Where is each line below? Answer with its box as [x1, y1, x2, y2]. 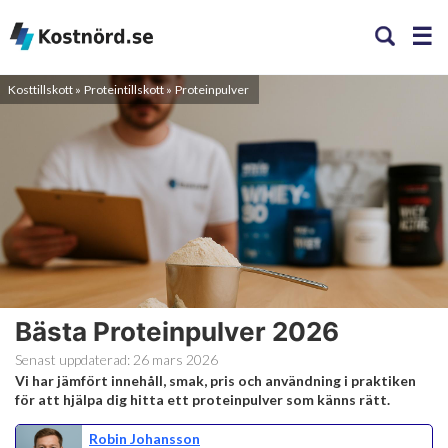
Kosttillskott [8, 82, 75, 97]
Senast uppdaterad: [15, 350, 133, 368]
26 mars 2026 [133, 350, 218, 368]
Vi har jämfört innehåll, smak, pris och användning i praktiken [15, 371, 416, 389]
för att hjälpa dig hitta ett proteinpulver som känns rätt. [15, 390, 390, 408]
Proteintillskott [84, 82, 166, 97]
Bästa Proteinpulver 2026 [15, 315, 339, 347]
